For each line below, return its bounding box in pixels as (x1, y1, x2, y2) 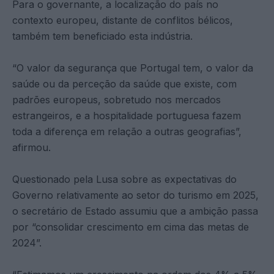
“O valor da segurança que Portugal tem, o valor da (12, 62, 253, 75)
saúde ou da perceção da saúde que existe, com (12, 78, 237, 91)
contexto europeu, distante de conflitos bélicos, (12, 14, 233, 27)
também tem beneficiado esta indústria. (12, 30, 193, 43)
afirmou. (12, 141, 51, 154)
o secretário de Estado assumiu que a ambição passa (12, 205, 258, 218)
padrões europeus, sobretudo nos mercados (12, 94, 221, 106)
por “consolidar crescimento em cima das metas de (12, 221, 249, 234)
